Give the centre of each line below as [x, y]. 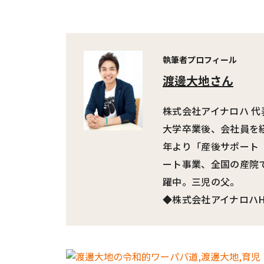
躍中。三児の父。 [201, 181]
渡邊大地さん [198, 80]
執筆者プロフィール [200, 60]
